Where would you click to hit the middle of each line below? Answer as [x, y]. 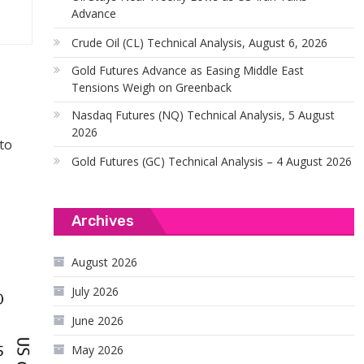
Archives [103, 221]
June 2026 [98, 321]
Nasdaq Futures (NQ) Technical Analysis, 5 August [204, 115]
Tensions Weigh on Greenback [152, 87]
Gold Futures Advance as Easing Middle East [188, 70]
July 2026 [95, 291]
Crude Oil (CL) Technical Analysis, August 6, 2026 [200, 43]
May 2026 [98, 350]
